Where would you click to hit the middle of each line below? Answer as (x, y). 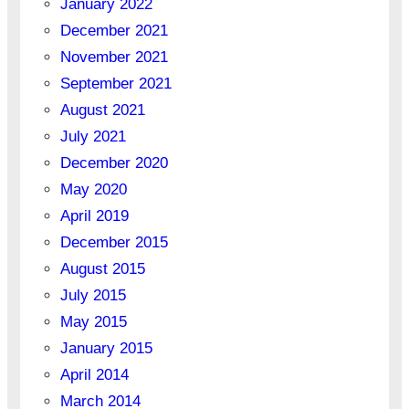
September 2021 (115, 84)
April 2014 (94, 375)
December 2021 (114, 31)
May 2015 (93, 322)
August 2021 (102, 110)
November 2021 (114, 58)
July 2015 (93, 296)
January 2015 (106, 349)
